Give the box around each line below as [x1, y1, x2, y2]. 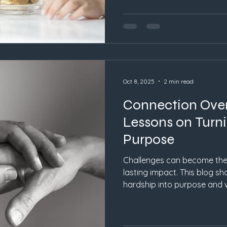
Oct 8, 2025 [123, 77, 155, 85]
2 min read [164, 77, 194, 85]
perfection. [123, 192, 163, 202]
